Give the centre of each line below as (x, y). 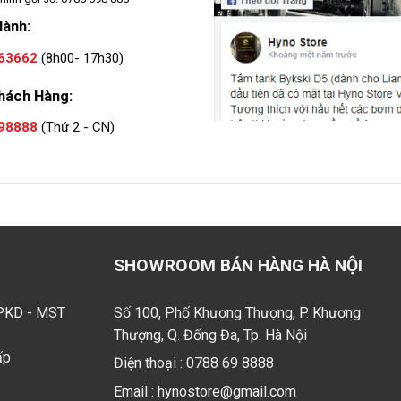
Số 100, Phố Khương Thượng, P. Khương (237, 313)
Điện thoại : (150, 363)
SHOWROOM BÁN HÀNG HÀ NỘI (238, 265)
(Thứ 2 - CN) (76, 128)
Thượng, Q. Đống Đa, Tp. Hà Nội (210, 335)
